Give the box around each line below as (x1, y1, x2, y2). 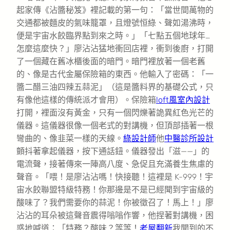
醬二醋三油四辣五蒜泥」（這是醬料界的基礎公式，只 (16, 82, 214, 92)
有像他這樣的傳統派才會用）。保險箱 (16, 94, 156, 105)
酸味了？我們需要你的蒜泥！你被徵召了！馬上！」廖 (16, 197, 214, 207)
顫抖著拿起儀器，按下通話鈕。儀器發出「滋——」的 (16, 146, 209, 156)
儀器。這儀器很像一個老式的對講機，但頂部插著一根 (16, 120, 214, 130)
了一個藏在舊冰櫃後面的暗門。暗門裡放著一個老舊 (16, 56, 205, 66)
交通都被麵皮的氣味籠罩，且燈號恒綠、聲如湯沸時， (16, 17, 214, 28)
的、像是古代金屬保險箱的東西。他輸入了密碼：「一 (16, 69, 214, 79)
